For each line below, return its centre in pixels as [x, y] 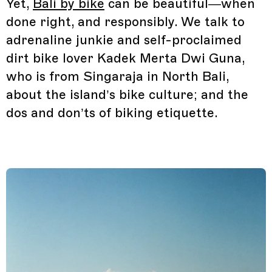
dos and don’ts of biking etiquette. [112, 113]
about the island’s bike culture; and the [127, 94]
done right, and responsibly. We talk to [125, 22]
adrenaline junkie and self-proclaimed [124, 40]
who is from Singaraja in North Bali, [117, 76]
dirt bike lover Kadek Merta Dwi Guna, [125, 58]
